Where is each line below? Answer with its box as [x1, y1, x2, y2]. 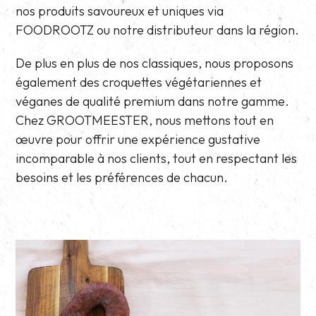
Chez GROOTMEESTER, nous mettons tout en [16, 111, 274, 128]
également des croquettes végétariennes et [16, 73, 262, 90]
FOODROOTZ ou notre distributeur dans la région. [16, 21, 300, 38]
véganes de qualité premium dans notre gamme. [16, 92, 290, 109]
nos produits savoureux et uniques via [16, 2, 224, 19]
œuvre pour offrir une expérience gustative [16, 130, 261, 147]
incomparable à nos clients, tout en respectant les [16, 150, 298, 166]
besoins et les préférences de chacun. [16, 169, 229, 186]
